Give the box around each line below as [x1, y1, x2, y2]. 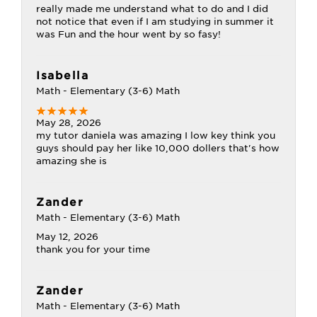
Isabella [36, 69, 88, 82]
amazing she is [36, 156, 107, 166]
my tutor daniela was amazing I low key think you [36, 130, 275, 141]
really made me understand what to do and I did [36, 4, 268, 14]
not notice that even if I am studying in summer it [36, 16, 274, 27]
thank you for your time [36, 244, 150, 255]
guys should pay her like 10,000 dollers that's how [36, 143, 279, 154]
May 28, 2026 [36, 117, 101, 128]
